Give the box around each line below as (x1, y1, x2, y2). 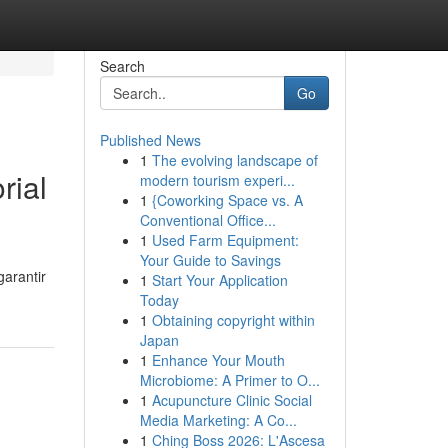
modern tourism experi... (139, 170, 295, 190)
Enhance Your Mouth (151, 350, 285, 370)
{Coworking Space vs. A (151, 190, 303, 210)
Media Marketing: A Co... (139, 410, 297, 430)
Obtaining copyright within (151, 310, 315, 330)
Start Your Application (151, 270, 288, 290)
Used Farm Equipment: (151, 230, 299, 250)
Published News (99, 130, 201, 150)
